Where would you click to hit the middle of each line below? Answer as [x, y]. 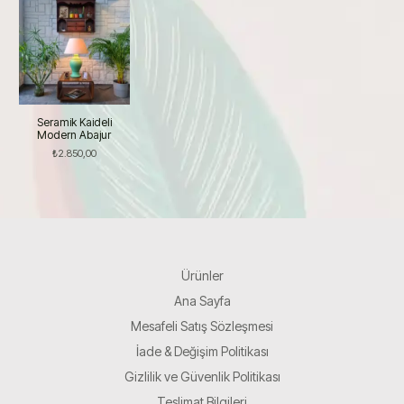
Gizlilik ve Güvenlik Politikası [202, 377]
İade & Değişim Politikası [202, 352]
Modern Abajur [74, 135]
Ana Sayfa [202, 301]
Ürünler [202, 276]
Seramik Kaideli [74, 123]
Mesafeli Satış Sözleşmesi [202, 326]
